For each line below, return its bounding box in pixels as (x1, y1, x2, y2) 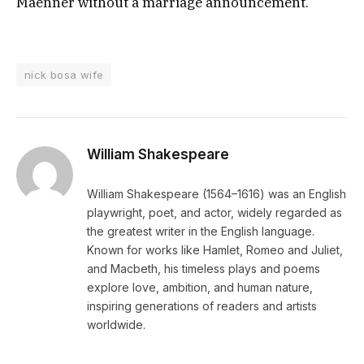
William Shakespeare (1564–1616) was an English (87, 187, 346, 201)
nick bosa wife (24, 68, 104, 82)
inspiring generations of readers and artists (87, 299, 317, 314)
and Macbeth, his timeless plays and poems (87, 262, 320, 276)
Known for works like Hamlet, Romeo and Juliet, (87, 243, 343, 258)
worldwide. (87, 318, 145, 332)
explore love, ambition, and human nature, (87, 280, 313, 295)
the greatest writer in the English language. (87, 224, 314, 239)
